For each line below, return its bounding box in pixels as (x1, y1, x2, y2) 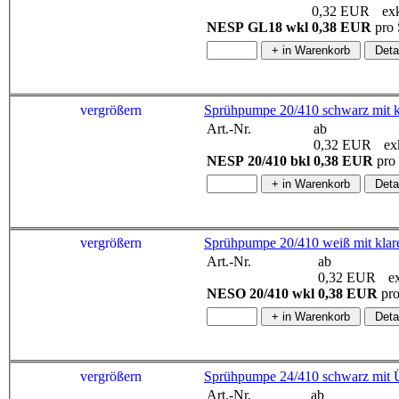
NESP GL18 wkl (207, 20, 308, 36)
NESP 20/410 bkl (207, 152, 310, 168)
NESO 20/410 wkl (207, 286, 314, 302)
